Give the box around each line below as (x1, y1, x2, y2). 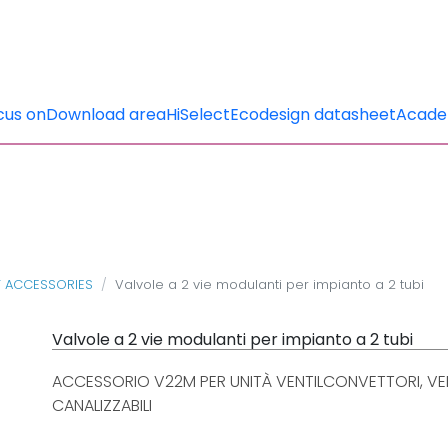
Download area (46, 103, 166, 126)
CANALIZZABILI (52, 394, 152, 417)
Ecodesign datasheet (230, 103, 396, 126)
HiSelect (166, 103, 230, 126)
